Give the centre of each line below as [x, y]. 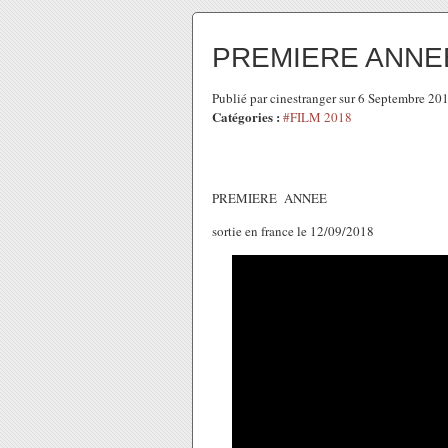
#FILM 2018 [317, 117]
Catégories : [246, 116]
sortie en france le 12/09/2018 [293, 231]
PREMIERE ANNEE [269, 198]
